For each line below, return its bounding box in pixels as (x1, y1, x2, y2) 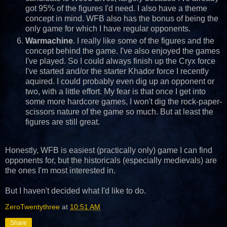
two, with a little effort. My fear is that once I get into (25, 87, 206, 96)
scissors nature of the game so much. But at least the (25, 107, 213, 117)
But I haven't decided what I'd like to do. (5, 186, 146, 196)
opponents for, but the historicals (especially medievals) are (5, 156, 217, 165)
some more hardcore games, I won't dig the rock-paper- (25, 97, 222, 106)
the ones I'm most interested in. (5, 166, 116, 175)
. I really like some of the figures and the (73, 36, 214, 46)
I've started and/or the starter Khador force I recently (25, 67, 209, 76)
